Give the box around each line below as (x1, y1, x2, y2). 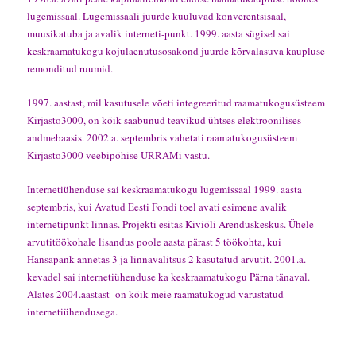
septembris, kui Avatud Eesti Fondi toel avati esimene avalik (27, 199, 288, 215)
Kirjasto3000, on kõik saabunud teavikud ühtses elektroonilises (27, 113, 302, 128)
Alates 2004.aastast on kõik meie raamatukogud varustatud (27, 287, 284, 302)
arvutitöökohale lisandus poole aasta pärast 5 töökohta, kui (27, 234, 282, 250)
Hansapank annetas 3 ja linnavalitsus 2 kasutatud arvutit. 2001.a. (27, 252, 307, 267)
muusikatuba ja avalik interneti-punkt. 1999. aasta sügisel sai (27, 26, 291, 41)
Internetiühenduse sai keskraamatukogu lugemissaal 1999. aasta (27, 182, 303, 197)
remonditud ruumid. (27, 61, 114, 75)
